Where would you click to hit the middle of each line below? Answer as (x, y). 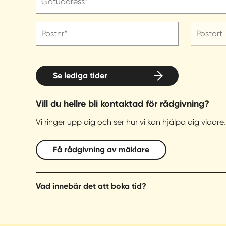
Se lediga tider (80, 75)
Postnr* (54, 34)
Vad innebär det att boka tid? (91, 186)
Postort (209, 34)
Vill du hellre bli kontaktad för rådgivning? (123, 104)
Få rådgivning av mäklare (101, 150)
